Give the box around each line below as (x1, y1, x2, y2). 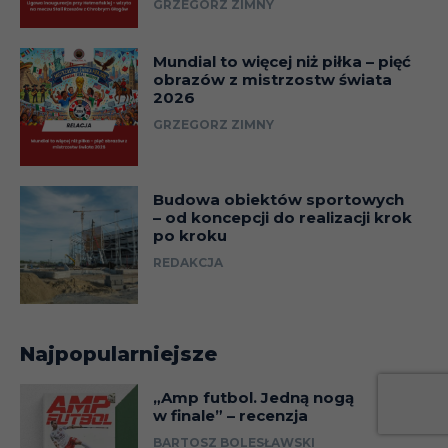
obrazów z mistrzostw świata (152, 69, 392, 89)
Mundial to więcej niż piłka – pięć (152, 51, 411, 71)
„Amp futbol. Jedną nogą (152, 387, 354, 407)
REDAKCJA (152, 254, 223, 270)
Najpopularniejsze (20, 341, 217, 366)
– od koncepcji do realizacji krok (152, 207, 412, 227)
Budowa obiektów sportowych (152, 189, 404, 209)
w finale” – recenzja (152, 405, 308, 425)
